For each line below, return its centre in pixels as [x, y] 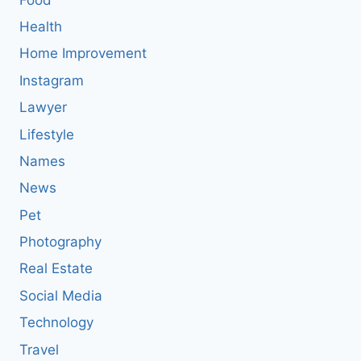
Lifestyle [47, 134]
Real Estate [56, 269]
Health [41, 27]
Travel [39, 349]
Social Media [61, 295]
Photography [60, 242]
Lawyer [43, 108]
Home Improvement [83, 54]
